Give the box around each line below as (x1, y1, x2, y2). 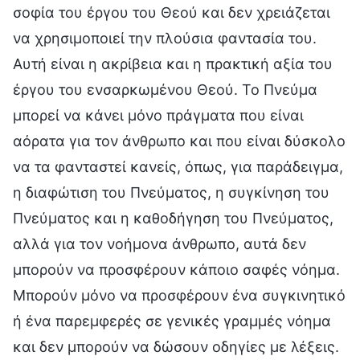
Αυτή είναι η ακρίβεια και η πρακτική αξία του (13, 55, 333, 72)
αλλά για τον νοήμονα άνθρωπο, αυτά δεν (13, 235, 306, 252)
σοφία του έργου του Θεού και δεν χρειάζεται (13, 3, 330, 21)
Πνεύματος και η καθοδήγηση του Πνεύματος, (13, 209, 333, 227)
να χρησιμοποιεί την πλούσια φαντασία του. (13, 29, 317, 47)
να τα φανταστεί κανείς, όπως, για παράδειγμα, (13, 157, 343, 175)
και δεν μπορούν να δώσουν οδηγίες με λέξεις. (13, 337, 339, 355)
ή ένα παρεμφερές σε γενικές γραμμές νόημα (13, 312, 331, 329)
